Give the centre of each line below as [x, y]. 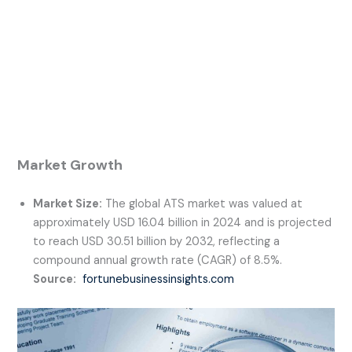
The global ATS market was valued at [203, 204]
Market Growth [70, 165]
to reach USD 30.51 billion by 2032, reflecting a [157, 242]
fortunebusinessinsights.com [157, 280]
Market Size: [68, 204]
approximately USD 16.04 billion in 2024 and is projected [183, 223]
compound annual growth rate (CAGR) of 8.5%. [158, 261]
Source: [55, 280]
